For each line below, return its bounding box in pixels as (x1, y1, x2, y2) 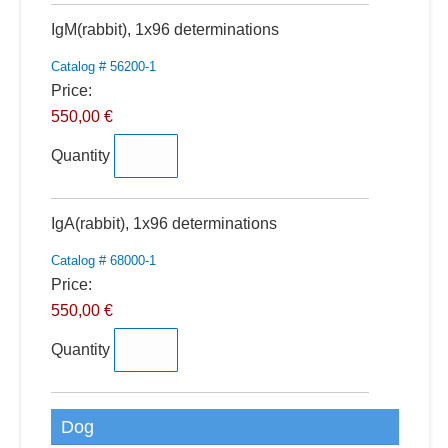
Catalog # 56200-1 (50, 59, 156, 74)
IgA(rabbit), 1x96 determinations (50, 215, 277, 232)
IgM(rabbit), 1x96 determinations (50, 21, 279, 38)
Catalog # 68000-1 (50, 253, 156, 268)
